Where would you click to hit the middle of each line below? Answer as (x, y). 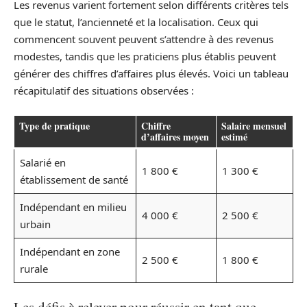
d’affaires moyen (175, 136)
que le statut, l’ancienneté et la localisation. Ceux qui (136, 22)
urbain (35, 224)
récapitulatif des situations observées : (104, 91)
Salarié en (42, 162)
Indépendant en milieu (73, 207)
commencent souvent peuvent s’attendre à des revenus (144, 39)
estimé (234, 136)
